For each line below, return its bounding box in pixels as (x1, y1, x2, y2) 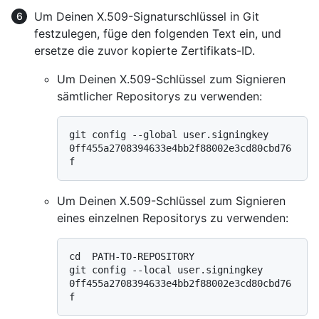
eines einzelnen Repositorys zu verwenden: (57, 210, 288, 225)
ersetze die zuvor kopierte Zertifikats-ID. (34, 43, 255, 58)
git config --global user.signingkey (69, 128, 268, 140)
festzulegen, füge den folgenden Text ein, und (34, 26, 281, 41)
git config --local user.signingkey (69, 263, 263, 276)
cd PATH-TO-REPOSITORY (69, 250, 194, 262)
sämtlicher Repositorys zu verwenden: (57, 88, 262, 103)
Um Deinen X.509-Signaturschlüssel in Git (34, 9, 259, 23)
